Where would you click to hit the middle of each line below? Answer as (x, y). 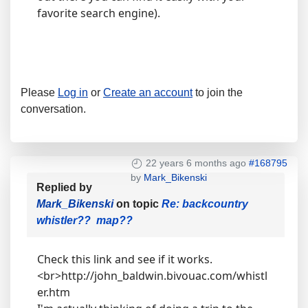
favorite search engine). (99, 13)
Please (39, 92)
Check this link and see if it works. (125, 259)
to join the (218, 92)
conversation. (53, 109)
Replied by (64, 187)
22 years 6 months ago (196, 163)
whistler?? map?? (85, 220)
